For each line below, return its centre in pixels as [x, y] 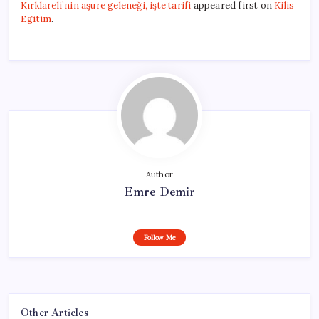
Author [159, 174]
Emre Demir [159, 191]
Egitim [36, 19]
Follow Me [159, 237]
